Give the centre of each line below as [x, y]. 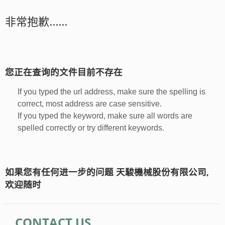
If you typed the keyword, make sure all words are [105, 116]
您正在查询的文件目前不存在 [64, 72]
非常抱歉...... [36, 21]
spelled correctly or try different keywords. [91, 128]
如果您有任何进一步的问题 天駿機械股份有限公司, [107, 172]
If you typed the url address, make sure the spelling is [111, 91]
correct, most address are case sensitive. [90, 103]
